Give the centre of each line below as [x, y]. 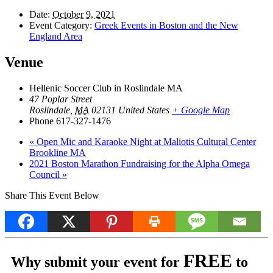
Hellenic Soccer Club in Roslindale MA [106, 88]
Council [46, 174]
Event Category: [61, 25]
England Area [56, 36]
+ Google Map [201, 110]
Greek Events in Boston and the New [166, 25]
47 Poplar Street [61, 99]
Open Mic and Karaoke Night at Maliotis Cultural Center [145, 141]
